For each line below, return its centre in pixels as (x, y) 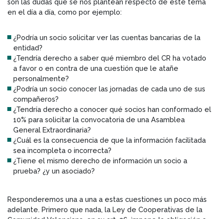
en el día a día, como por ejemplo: (65, 12)
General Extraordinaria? (52, 130)
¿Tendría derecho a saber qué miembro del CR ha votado (110, 58)
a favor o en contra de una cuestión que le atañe (96, 68)
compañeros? (36, 99)
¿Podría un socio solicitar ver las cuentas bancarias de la (107, 37)
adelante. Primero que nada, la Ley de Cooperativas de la (105, 209)
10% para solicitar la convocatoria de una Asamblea (99, 119)
